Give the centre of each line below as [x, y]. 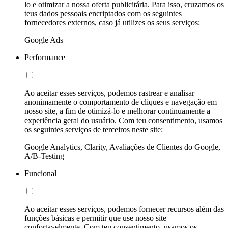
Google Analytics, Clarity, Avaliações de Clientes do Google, [122, 147]
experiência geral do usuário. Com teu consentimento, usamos [123, 120]
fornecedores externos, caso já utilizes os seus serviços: [112, 22]
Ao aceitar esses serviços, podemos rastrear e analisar [109, 93]
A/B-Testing [44, 156]
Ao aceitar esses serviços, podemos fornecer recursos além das [124, 209]
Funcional [40, 173]
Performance [45, 57]
